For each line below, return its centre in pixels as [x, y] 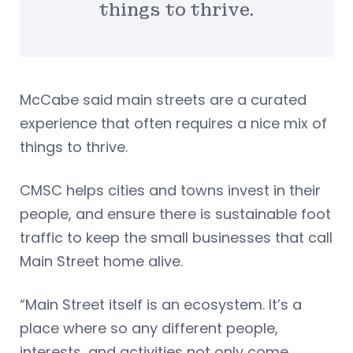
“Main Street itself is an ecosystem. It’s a [161, 305]
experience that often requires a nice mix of [173, 124]
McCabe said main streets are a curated [163, 100]
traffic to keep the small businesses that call [176, 238]
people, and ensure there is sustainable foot [175, 214]
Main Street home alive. [103, 262]
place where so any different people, [149, 329]
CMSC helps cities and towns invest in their [170, 191]
